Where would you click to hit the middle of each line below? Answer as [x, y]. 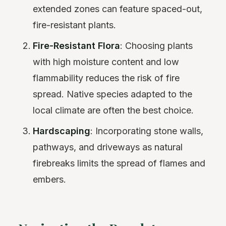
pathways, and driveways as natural [108, 147]
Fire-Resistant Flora [77, 46]
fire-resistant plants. [75, 25]
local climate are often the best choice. [114, 110]
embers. [50, 180]
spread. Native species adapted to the [113, 94]
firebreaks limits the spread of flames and [119, 163]
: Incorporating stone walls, [147, 131]
